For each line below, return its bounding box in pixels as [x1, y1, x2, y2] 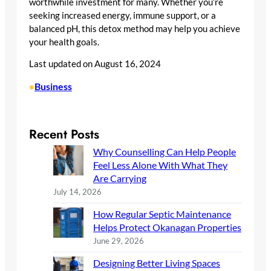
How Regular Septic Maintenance [93, 208, 231, 220]
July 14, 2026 [53, 187, 102, 197]
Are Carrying [93, 172, 146, 184]
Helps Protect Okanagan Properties [93, 221, 241, 233]
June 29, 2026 [93, 236, 144, 246]
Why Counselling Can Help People [93, 146, 236, 158]
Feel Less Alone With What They [93, 159, 227, 171]
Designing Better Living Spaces [93, 257, 220, 269]
